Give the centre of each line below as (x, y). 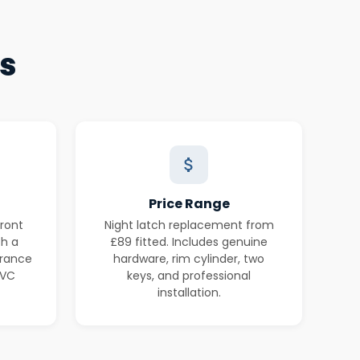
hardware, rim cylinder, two (189, 259)
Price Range (189, 204)
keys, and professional (189, 276)
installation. (189, 292)
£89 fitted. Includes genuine (189, 242)
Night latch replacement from (189, 225)
